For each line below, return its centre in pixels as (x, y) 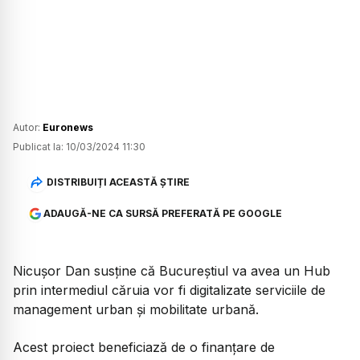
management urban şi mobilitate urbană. (136, 310)
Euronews (68, 128)
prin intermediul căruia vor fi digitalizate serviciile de (169, 290)
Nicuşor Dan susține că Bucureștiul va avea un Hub (172, 271)
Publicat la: (38, 147)
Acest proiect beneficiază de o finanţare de (144, 347)
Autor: (28, 128)
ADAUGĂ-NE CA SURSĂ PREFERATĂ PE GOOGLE (162, 214)
